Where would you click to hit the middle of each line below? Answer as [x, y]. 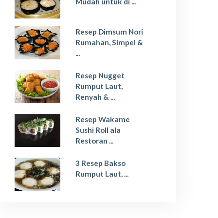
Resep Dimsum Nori [109, 31]
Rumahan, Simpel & [109, 42]
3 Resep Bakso [101, 163]
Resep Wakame [103, 119]
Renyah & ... [95, 97]
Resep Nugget [100, 75]
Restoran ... [95, 140]
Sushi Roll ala [98, 130]
